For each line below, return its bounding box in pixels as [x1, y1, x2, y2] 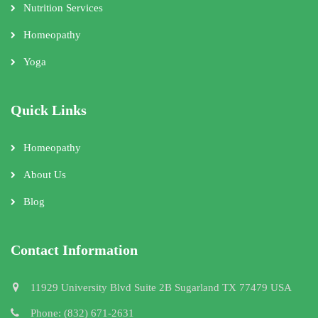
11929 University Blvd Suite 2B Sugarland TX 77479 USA [31, 281, 292, 293]
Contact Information [11, 241, 138, 258]
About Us [23, 168, 66, 180]
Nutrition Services [23, 1, 103, 13]
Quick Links [11, 102, 87, 118]
